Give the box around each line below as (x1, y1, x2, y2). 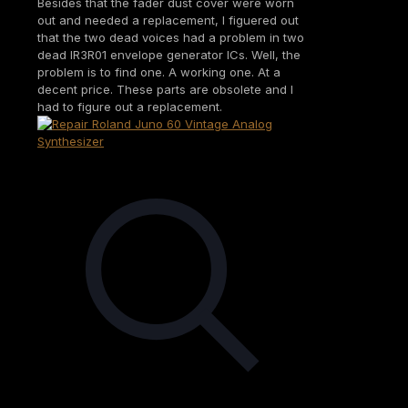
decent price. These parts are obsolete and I (37, 81, 293, 97)
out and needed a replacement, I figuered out (37, 12, 299, 27)
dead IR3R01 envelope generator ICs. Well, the (37, 46, 301, 62)
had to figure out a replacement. (37, 98, 222, 114)
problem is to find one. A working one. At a (37, 64, 280, 79)
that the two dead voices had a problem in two (37, 29, 304, 45)
